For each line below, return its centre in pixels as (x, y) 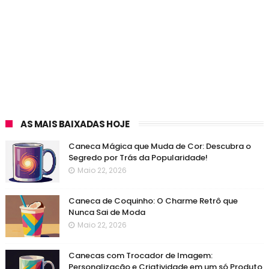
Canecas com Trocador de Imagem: (140, 255)
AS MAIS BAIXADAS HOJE (75, 124)
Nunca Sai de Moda (107, 212)
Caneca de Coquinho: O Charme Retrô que (153, 201)
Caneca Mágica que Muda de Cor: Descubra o (159, 146)
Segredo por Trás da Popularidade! (138, 157)
